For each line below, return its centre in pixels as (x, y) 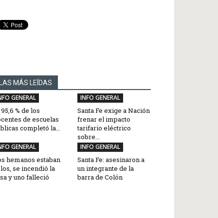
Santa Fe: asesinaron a (111, 160)
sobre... (88, 137)
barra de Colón (100, 177)
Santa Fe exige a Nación (113, 110)
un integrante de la (105, 168)
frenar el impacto (104, 119)
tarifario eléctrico (104, 128)
